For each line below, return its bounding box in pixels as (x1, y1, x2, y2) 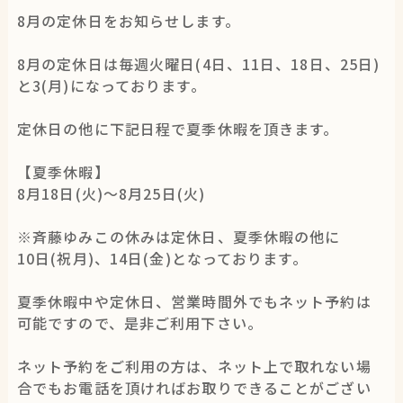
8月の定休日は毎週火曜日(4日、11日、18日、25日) (16, 53, 381, 76)
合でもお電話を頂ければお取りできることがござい (16, 377, 372, 399)
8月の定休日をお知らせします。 (16, 10, 240, 32)
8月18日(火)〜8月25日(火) (16, 183, 205, 205)
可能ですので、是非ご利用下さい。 (16, 312, 263, 335)
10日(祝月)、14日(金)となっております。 (16, 247, 308, 270)
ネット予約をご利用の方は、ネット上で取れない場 (16, 355, 372, 378)
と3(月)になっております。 (16, 75, 206, 97)
